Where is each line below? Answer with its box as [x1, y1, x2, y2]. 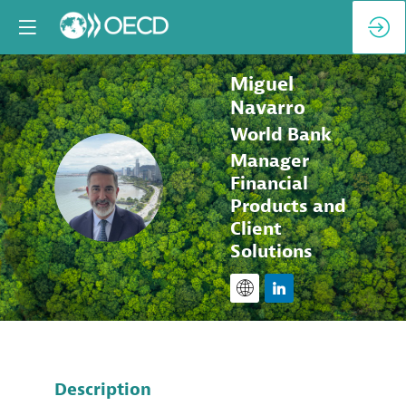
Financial [230, 172, 308, 195]
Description [54, 378, 151, 401]
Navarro [230, 96, 305, 120]
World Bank [230, 123, 332, 146]
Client [230, 217, 282, 240]
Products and [230, 195, 346, 217]
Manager [230, 150, 309, 172]
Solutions [230, 240, 313, 263]
